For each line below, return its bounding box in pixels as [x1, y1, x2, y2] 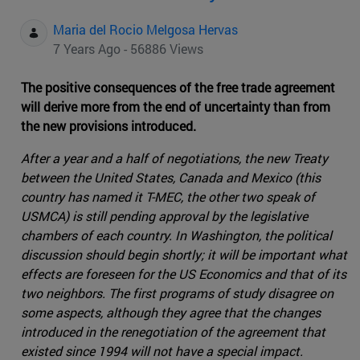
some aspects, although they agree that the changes [21, 304, 321, 321]
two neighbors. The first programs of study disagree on [21, 284, 333, 302]
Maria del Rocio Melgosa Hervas [53, 21, 238, 39]
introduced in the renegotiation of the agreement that [21, 323, 325, 341]
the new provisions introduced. [21, 117, 196, 135]
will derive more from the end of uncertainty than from [21, 98, 330, 116]
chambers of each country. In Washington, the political [21, 227, 332, 244]
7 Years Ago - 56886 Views [53, 40, 203, 58]
